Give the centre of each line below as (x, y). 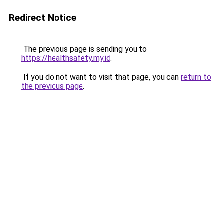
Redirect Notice (42, 17)
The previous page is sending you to (84, 49)
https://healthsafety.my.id (66, 58)
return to (196, 77)
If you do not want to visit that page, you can (101, 77)
